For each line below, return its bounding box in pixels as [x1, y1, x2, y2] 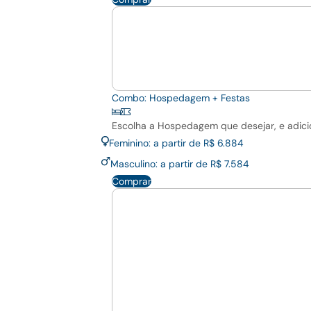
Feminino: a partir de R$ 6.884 [109, 137, 244, 150]
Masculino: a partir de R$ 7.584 [110, 158, 249, 171]
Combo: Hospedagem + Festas [112, 92, 250, 105]
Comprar [112, 175, 151, 188]
